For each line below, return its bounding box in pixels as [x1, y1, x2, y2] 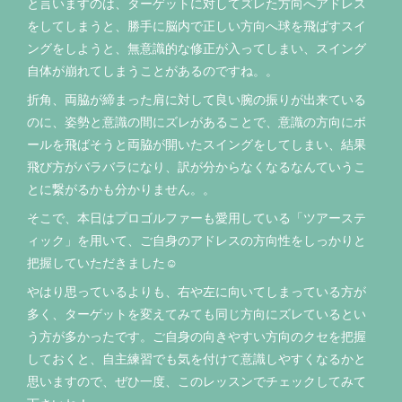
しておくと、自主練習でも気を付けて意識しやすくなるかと [27, 349, 366, 367]
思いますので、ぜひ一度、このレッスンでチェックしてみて [27, 371, 366, 389]
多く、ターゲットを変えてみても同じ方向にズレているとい [27, 304, 366, 322]
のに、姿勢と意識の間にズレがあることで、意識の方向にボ [27, 112, 366, 130]
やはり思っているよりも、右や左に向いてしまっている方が [27, 282, 366, 300]
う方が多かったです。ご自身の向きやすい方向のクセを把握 [27, 327, 366, 345]
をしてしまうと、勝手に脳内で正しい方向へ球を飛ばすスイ [27, 16, 366, 34]
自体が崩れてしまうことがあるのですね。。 [27, 61, 278, 79]
